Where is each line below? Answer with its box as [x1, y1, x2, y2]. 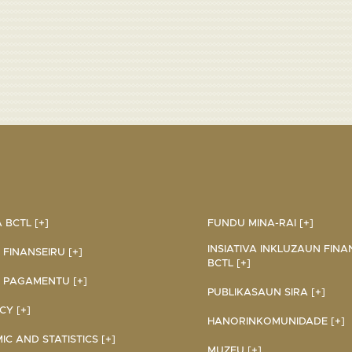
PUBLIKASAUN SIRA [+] [207, 287, 325, 298]
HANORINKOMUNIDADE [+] [207, 316, 345, 327]
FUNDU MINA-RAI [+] [207, 218, 313, 229]
